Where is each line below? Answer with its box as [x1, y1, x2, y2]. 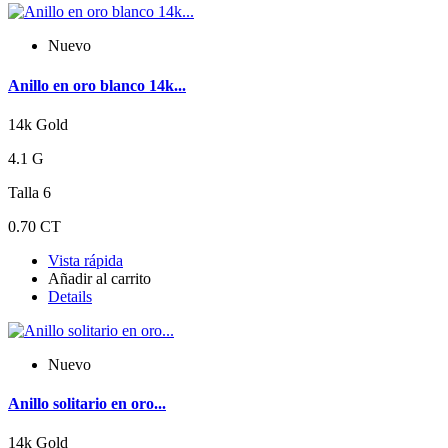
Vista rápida [48, 251, 123, 269]
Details [48, 287, 92, 305]
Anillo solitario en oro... [8, 395, 166, 413]
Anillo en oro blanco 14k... [8, 76, 186, 94]
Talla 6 [8, 183, 51, 201]
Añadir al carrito [48, 269, 151, 287]
